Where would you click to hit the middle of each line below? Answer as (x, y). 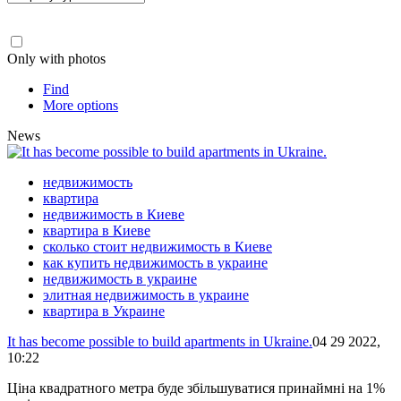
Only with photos (56, 59)
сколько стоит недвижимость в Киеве (158, 247)
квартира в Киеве (97, 231)
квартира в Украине (104, 311)
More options (81, 106)
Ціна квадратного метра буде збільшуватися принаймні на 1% (196, 388)
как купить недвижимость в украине (155, 263)
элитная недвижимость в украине (146, 295)
